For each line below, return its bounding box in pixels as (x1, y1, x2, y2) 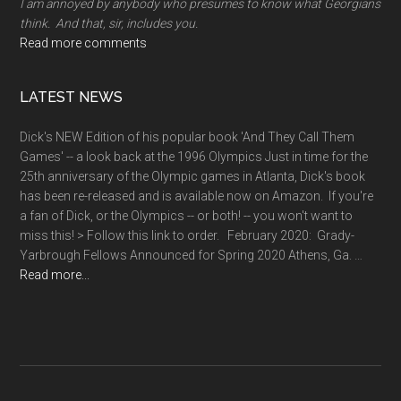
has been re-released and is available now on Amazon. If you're (20, 189, 374, 204)
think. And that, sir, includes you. (20, 16, 199, 31)
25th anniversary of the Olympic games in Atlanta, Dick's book (20, 169, 366, 184)
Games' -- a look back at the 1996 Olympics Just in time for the (20, 149, 369, 165)
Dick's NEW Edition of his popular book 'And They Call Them (20, 130, 355, 145)
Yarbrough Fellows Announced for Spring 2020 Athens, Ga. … (20, 248, 363, 263)
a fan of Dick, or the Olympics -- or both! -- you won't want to (20, 209, 354, 224)
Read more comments (20, 36, 148, 51)
